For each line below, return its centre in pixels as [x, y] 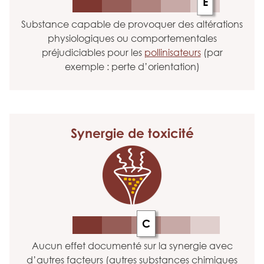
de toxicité [159, 133]
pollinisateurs [172, 52]
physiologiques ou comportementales [132, 38]
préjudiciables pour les [93, 52]
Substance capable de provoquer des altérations [132, 24]
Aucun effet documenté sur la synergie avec [132, 246]
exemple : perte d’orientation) [132, 67]
